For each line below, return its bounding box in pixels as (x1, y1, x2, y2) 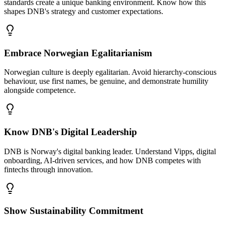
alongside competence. (4, 86, 76, 95)
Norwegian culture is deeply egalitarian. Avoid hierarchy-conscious (4, 68, 216, 77)
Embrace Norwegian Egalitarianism (4, 47, 152, 58)
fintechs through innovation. (4, 165, 93, 174)
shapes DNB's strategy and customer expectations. (4, 7, 163, 16)
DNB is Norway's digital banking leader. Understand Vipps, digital (4, 147, 216, 156)
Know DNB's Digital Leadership (4, 126, 137, 137)
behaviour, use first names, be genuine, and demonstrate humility (4, 77, 208, 86)
